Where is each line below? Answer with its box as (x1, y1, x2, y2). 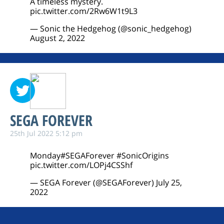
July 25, (156, 177, 182, 188)
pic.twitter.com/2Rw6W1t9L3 (30, 5, 137, 16)
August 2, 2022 (30, 32, 85, 43)
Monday (30, 150, 60, 161)
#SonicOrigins (116, 150, 169, 161)
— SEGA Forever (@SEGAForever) (30, 177, 156, 188)
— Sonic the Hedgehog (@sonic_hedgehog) (30, 23, 191, 34)
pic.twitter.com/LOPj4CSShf (30, 159, 132, 170)
